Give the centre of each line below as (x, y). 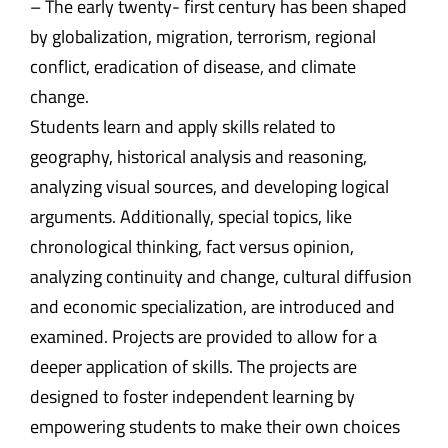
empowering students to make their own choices (215, 426)
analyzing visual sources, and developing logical (209, 186)
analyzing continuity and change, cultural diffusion (221, 276)
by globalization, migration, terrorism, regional (203, 36)
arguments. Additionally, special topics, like (191, 216)
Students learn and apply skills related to (183, 126)
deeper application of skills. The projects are (193, 366)
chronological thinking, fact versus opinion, (192, 246)
